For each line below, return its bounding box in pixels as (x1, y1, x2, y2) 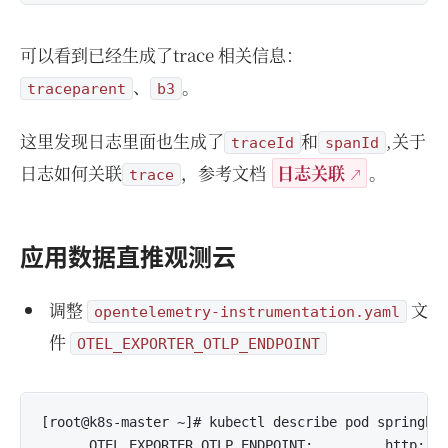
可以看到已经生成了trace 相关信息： (20, 42, 303, 67)
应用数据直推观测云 (20, 239, 236, 273)
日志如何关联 (20, 160, 122, 185)
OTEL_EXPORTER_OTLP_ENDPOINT (76, 335, 320, 352)
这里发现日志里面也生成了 (20, 128, 224, 153)
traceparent (27, 80, 126, 97)
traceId (231, 134, 294, 151)
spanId (325, 134, 379, 151)
